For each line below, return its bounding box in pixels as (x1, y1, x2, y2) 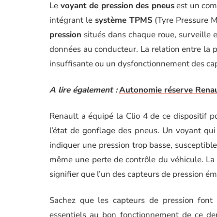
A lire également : (49, 84, 117, 95)
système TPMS (94, 15, 153, 26)
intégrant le (49, 15, 95, 26)
